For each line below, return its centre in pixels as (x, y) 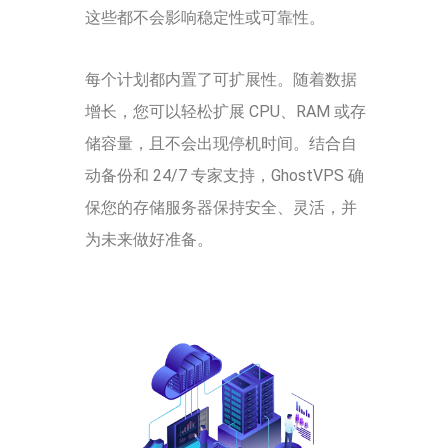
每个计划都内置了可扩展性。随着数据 (221, 79)
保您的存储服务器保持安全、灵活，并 (221, 207)
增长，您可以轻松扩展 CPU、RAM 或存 (225, 111)
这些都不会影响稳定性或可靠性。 (205, 17)
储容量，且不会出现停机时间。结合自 (221, 143)
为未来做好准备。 (149, 239)
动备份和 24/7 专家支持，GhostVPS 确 (224, 175)
